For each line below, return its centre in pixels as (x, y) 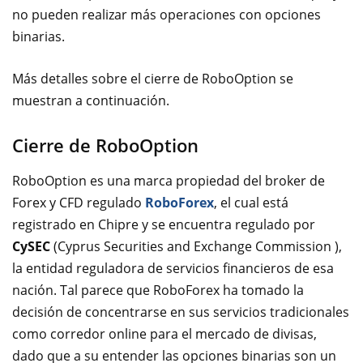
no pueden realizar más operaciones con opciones (167, 15)
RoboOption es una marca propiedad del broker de (169, 181)
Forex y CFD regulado (79, 203)
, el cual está (251, 203)
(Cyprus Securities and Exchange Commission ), (198, 246)
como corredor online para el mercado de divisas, (164, 334)
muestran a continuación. (91, 100)
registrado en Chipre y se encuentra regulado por (164, 224)
